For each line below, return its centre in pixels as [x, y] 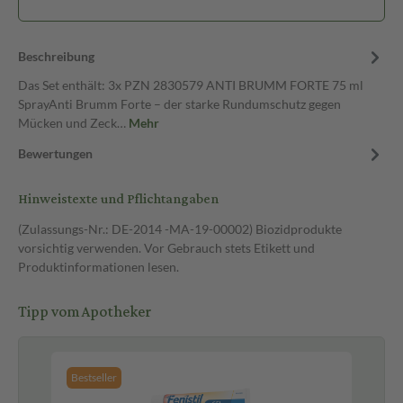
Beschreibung [56, 56]
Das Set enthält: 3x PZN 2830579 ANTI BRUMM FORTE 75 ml [191, 85]
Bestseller [94, 377]
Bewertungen [55, 153]
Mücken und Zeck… [73, 123]
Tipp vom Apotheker [85, 312]
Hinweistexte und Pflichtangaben [118, 199]
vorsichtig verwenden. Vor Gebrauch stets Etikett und [166, 248]
